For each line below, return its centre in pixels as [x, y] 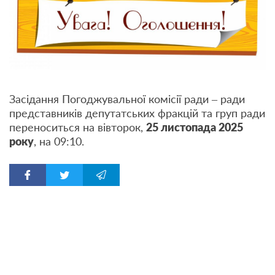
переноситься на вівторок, [78, 127]
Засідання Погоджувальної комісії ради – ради [127, 99]
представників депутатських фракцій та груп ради [137, 113]
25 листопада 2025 [195, 127]
